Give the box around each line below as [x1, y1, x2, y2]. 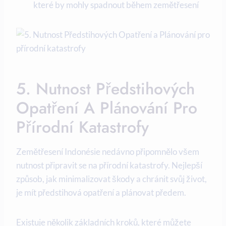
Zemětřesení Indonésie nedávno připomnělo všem [16, 146, 199, 157]
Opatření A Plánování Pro [16, 96, 197, 120]
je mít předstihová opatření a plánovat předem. [16, 187, 186, 198]
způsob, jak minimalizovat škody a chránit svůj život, [16, 174, 207, 185]
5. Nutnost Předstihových [16, 77, 195, 101]
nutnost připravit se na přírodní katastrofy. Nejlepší [16, 160, 202, 171]
